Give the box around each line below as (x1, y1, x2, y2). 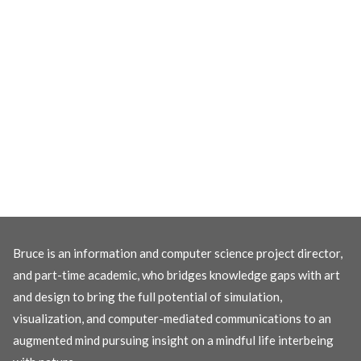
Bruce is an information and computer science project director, (13, 245, 342, 260)
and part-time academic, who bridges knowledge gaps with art (13, 267, 340, 282)
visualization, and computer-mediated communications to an (13, 310, 331, 326)
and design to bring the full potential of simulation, (13, 288, 282, 304)
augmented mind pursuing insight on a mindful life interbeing (13, 332, 334, 347)
